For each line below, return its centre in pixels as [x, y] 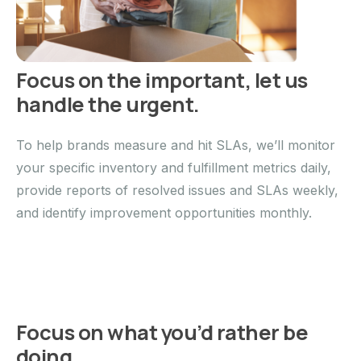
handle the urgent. [108, 104]
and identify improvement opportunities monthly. [164, 212]
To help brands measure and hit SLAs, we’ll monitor [176, 145]
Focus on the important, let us [162, 80]
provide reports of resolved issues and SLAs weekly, [177, 190]
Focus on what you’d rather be [162, 332]
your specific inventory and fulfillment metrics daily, [174, 167]
